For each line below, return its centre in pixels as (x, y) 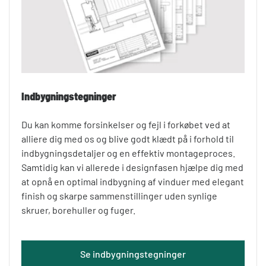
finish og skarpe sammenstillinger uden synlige (119, 195)
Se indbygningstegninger (133, 254)
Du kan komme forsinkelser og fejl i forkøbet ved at (126, 124)
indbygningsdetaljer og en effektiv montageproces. (128, 153)
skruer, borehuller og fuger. (78, 210)
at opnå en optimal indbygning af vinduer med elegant (133, 181)
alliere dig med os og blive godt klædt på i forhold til (128, 138)
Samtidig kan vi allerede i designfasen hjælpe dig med (132, 167)
